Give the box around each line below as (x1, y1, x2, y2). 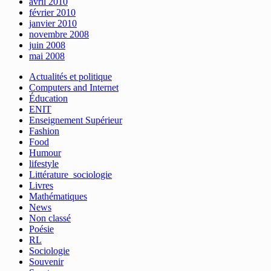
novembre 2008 (29, 28, 89, 39)
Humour (29, 147, 61, 158)
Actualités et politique (29, 71, 112, 82)
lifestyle (29, 158, 59, 169)
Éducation (29, 93, 68, 103)
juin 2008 (29, 39, 65, 50)
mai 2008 (29, 50, 65, 61)
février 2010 (29, 7, 76, 18)
